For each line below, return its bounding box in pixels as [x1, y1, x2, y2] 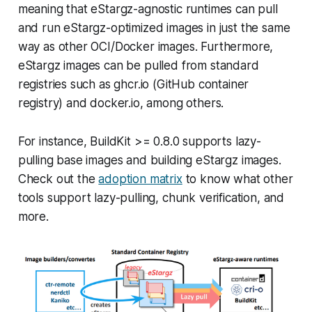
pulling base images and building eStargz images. [17, 153, 281, 167]
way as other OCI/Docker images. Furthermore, [17, 39, 274, 54]
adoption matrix [98, 171, 182, 186]
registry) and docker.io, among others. [17, 95, 224, 110]
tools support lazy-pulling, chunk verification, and [17, 190, 285, 205]
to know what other [182, 171, 293, 186]
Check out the [17, 171, 99, 186]
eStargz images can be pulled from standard [17, 58, 259, 72]
